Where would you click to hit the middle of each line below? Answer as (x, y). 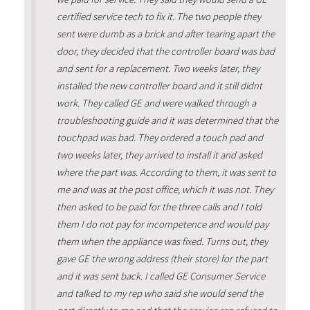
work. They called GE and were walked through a (156, 103)
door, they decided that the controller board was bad (165, 52)
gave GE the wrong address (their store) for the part (162, 259)
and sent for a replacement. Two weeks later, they (158, 69)
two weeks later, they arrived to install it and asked (159, 155)
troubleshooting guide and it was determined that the (167, 121)
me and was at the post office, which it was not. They (165, 190)
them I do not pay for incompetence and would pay (162, 225)
